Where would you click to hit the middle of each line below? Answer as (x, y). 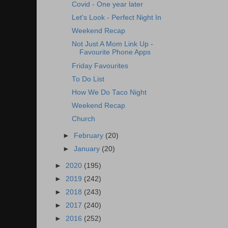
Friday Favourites (100, 66)
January (88, 149)
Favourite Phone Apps (115, 52)
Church (83, 119)
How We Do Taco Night (109, 92)
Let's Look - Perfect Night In (116, 18)
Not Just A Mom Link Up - (112, 44)
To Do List (88, 79)
